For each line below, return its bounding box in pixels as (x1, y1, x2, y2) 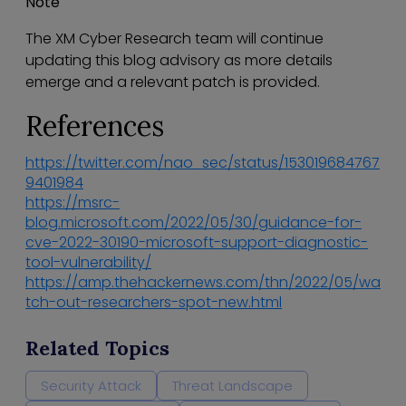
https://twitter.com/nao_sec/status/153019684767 (25, 152, 380, 174)
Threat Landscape (172, 376, 293, 396)
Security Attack (41, 376, 141, 396)
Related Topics (25, 335, 169, 362)
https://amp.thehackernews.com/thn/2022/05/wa (25, 272, 381, 294)
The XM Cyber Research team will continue (25, 28, 324, 50)
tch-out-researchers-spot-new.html (25, 292, 282, 314)
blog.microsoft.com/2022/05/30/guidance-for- (25, 212, 362, 234)
